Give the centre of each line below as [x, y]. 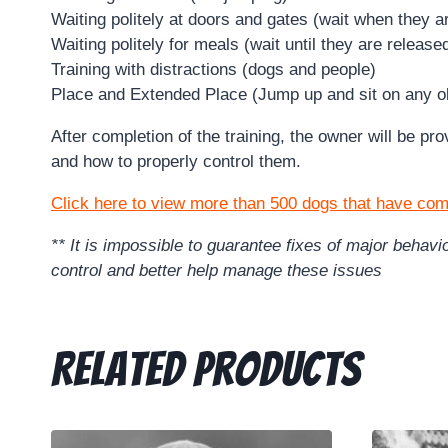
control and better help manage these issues [216, 271]
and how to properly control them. [176, 162]
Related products [206, 370]
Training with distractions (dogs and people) [213, 70]
